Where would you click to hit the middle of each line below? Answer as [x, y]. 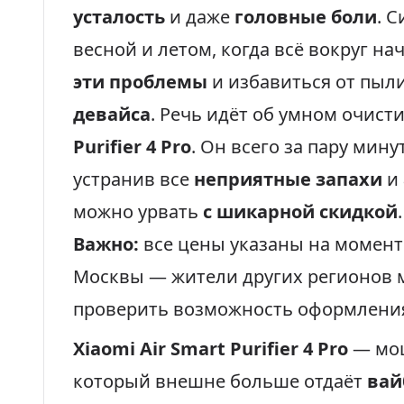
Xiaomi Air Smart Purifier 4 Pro [211, 349]
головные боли [306, 17]
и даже [200, 17]
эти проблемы [140, 82]
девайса [112, 114]
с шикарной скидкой [300, 211]
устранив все [133, 179]
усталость [119, 17]
